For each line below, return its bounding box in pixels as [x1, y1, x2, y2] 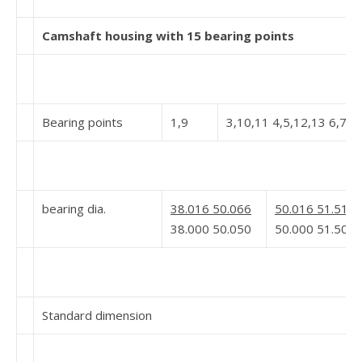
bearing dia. [42, 200, 106, 217]
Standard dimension [42, 307, 152, 323]
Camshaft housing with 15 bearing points [42, 27, 294, 44]
